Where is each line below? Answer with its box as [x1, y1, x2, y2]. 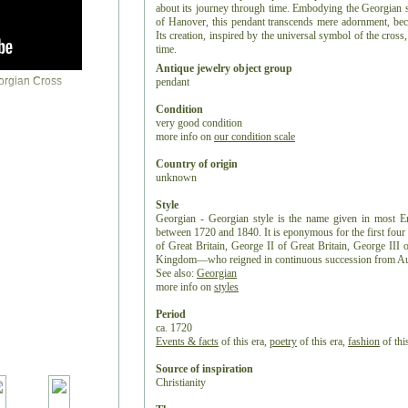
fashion [348, 335, 380, 348]
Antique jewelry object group [156, 62, 292, 75]
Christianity [156, 376, 206, 389]
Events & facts [156, 335, 219, 348]
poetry [270, 335, 297, 348]
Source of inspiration [156, 362, 253, 375]
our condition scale [214, 130, 295, 143]
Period [156, 308, 186, 321]
